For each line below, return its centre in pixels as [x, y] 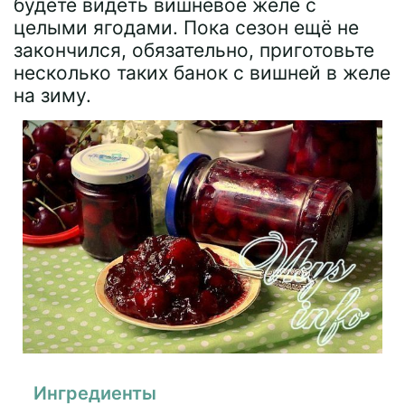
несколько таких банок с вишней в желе [202, 73]
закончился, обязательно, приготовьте [194, 50]
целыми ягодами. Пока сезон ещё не [186, 28]
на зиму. [52, 95]
